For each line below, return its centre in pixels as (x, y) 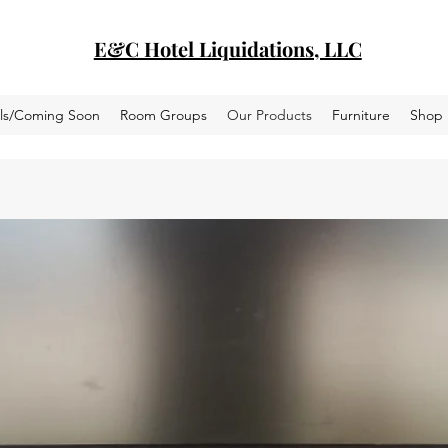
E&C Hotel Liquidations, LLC (227, 48)
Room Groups (164, 115)
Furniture (361, 115)
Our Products (270, 115)
